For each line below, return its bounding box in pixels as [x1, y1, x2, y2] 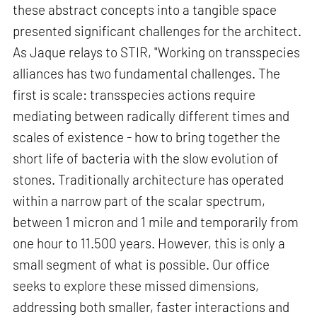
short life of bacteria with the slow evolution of [13, 149, 279, 166]
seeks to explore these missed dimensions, [13, 277, 260, 294]
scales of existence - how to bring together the [13, 128, 281, 145]
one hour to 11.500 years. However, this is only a [13, 234, 286, 251]
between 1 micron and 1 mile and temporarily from [13, 213, 299, 230]
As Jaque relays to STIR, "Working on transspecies [13, 43, 301, 60]
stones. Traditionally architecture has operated [13, 171, 284, 188]
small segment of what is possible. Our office [13, 255, 270, 272]
